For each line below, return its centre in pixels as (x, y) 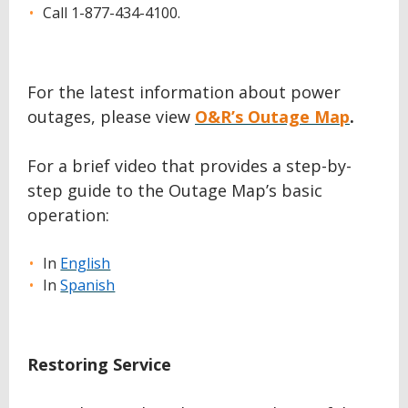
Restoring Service (99, 364)
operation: (68, 215)
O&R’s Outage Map (272, 117)
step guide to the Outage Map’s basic (175, 190)
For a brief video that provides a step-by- (189, 166)
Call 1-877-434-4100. (112, 13)
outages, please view (111, 117)
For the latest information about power (184, 92)
